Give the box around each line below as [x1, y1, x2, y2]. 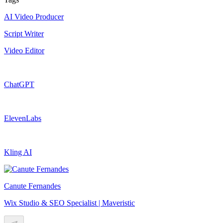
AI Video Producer [4, 12, 64, 21]
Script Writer [4, 29, 44, 38]
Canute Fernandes [4, 181, 61, 190]
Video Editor [4, 46, 44, 55]
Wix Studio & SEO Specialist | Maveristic [4, 198, 135, 207]
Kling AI [4, 147, 32, 156]
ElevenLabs [4, 113, 41, 122]
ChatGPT [4, 80, 34, 89]
